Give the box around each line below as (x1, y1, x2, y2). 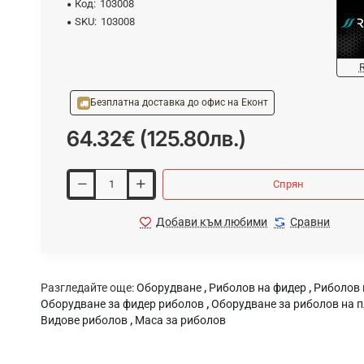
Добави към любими (156, 214, 267, 228)
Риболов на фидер (209, 280, 306, 294)
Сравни (290, 214, 330, 228)
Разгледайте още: (41, 280, 134, 294)
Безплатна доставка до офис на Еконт (89, 96, 268, 108)
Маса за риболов (135, 313, 226, 327)
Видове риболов (41, 313, 128, 327)
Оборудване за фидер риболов (41, 297, 204, 310)
